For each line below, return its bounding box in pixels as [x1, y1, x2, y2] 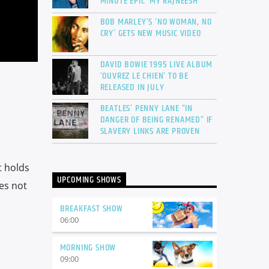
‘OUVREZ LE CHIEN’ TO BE [100, 68, 189, 84]
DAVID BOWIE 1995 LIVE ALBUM [100, 57, 213, 73]
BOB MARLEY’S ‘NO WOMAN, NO [100, 14, 212, 30]
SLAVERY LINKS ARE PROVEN [100, 124, 200, 139]
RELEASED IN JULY [100, 80, 165, 95]
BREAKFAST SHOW [59, 201, 123, 216]
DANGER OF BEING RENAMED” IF [100, 112, 213, 128]
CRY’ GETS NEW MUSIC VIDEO [100, 26, 201, 41]
